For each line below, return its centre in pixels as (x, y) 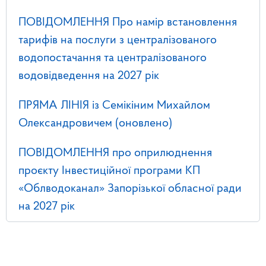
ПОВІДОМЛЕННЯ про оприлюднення (115, 153)
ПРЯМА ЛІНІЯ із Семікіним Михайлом (114, 106)
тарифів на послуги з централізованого (118, 41)
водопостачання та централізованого (113, 58)
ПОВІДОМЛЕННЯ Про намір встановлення (128, 23)
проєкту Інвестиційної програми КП (109, 171)
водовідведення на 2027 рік (89, 76)
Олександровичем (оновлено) (95, 124)
